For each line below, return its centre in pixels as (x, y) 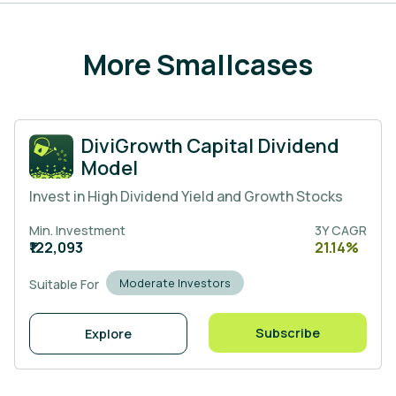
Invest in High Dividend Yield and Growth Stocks (186, 196)
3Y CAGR (341, 230)
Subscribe (288, 332)
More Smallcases (198, 64)
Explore (108, 333)
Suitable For (64, 284)
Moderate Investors (175, 282)
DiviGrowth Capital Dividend (210, 145)
